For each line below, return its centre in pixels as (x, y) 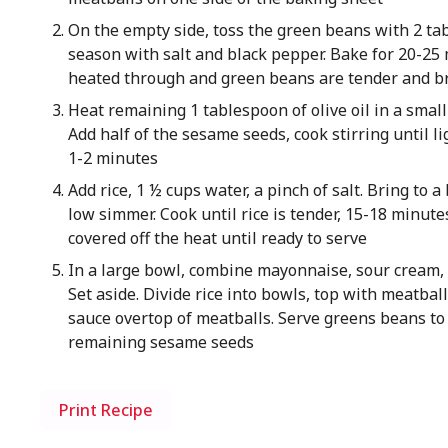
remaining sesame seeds (160, 342)
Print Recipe (106, 410)
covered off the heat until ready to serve (217, 238)
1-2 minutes (112, 158)
